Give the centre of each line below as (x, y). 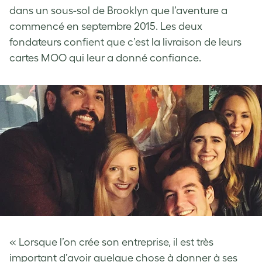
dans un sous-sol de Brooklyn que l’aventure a (118, 11)
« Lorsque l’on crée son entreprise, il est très (111, 242)
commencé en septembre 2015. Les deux (106, 27)
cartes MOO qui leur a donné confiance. (105, 58)
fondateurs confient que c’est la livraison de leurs (125, 42)
